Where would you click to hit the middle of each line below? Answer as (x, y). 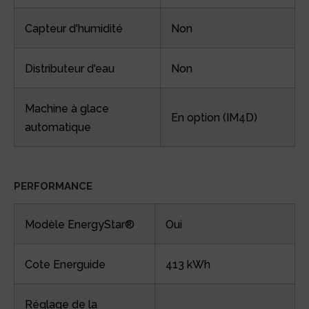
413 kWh (188, 264)
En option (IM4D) (214, 118)
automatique (58, 128)
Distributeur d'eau (70, 69)
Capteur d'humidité (74, 29)
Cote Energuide (65, 264)
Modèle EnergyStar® (80, 224)
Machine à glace (67, 109)
